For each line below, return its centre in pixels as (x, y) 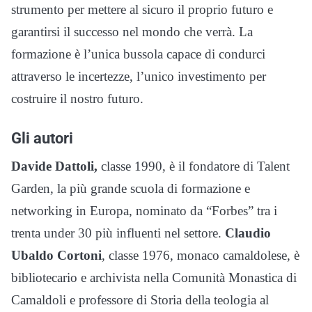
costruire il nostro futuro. (77, 99)
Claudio (248, 233)
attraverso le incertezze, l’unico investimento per (139, 77)
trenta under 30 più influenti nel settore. (118, 233)
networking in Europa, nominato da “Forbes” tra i (144, 211)
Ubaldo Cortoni (56, 256)
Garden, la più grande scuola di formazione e (131, 189)
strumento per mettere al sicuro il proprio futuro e (142, 10)
